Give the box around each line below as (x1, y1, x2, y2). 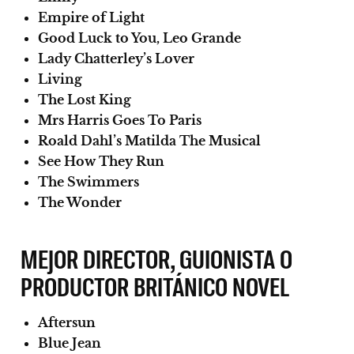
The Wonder (38, 194, 122, 210)
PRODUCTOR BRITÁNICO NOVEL (21, 269, 290, 302)
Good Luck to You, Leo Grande (38, 29, 241, 46)
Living (38, 70, 82, 87)
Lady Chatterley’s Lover (38, 50, 194, 66)
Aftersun (38, 314, 96, 330)
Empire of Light (38, 9, 145, 25)
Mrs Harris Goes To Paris (38, 111, 201, 128)
